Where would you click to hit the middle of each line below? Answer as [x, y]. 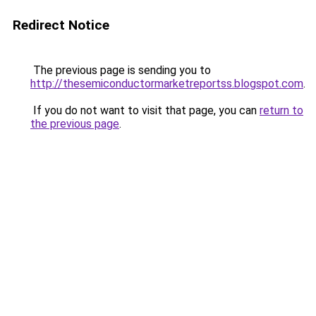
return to [281, 110]
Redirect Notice [61, 25]
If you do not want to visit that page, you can [145, 110]
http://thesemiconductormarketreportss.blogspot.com [167, 84]
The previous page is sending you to [121, 70]
